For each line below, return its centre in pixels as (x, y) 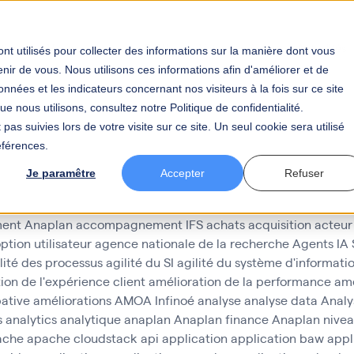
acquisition (280, 224)
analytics (31, 319)
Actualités (322, 47)
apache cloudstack (82, 338)
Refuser (304, 173)
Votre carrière (233, 47)
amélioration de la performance (240, 281)
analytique (90, 319)
